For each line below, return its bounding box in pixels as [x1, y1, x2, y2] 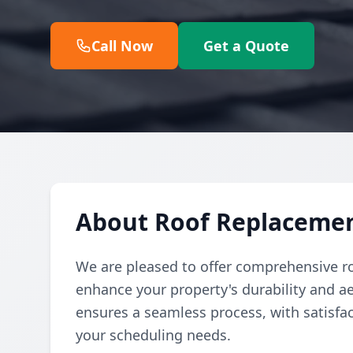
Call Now [91, 36, 153, 55]
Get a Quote [203, 36, 289, 55]
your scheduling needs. [76, 325, 231, 344]
